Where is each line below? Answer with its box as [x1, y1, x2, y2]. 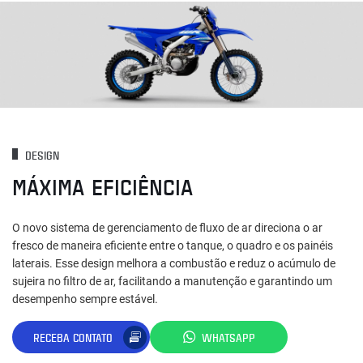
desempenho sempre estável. [12, 293, 158, 306]
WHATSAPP [202, 329, 255, 345]
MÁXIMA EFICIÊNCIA [12, 171, 193, 203]
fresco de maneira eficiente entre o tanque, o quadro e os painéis [12, 239, 333, 253]
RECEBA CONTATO [33, 329, 113, 345]
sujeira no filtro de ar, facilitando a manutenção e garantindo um [12, 275, 332, 288]
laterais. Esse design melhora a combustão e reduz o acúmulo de [12, 257, 335, 271]
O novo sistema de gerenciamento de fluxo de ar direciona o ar [12, 221, 322, 235]
